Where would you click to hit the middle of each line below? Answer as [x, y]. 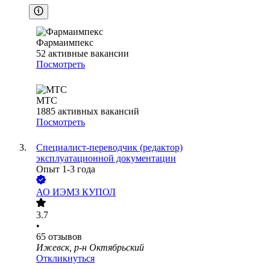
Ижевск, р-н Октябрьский [90, 248]
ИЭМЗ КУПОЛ [84, 192]
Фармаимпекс [65, 43]
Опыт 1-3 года [66, 169]
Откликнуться [65, 259]
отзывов [65, 237]
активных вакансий [99, 111]
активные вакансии [89, 54]
